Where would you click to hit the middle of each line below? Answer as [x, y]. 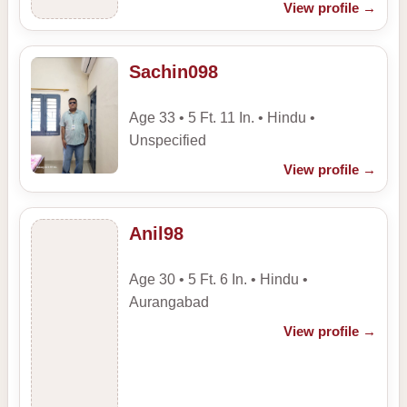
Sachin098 [174, 72]
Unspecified [168, 141]
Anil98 [156, 234]
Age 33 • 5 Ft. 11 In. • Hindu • [222, 118]
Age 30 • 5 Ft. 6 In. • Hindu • [218, 279]
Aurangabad [169, 302]
